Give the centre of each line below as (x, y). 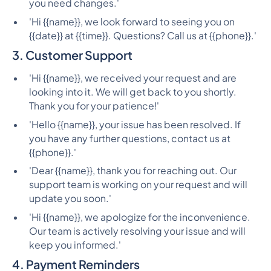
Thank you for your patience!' (94, 106)
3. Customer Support (72, 54)
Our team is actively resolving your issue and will (137, 231)
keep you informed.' (75, 245)
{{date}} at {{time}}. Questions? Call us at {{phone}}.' (142, 35)
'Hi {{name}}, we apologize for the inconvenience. (139, 217)
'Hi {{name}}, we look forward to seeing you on (132, 21)
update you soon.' (70, 199)
